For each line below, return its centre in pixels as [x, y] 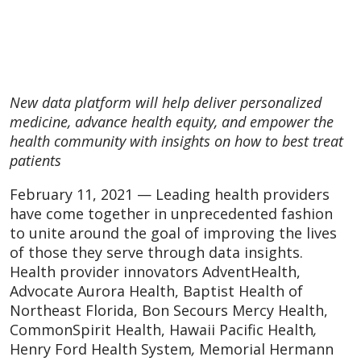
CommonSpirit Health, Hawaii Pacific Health [162, 329]
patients [35, 160]
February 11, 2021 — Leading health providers [170, 194]
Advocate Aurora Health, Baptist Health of [156, 290]
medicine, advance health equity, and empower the [172, 121]
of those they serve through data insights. [156, 252]
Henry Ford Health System [101, 349]
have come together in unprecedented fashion [171, 213]
